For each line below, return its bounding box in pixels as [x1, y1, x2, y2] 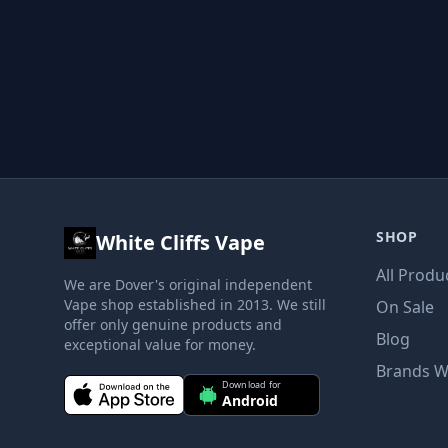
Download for [221, 377, 282, 391]
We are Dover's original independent [64, 275, 312, 294]
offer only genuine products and [64, 315, 282, 334]
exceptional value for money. [64, 335, 256, 354]
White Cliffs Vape [96, 229, 265, 256]
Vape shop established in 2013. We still [64, 295, 326, 314]
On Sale [376, 296, 434, 318]
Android [221, 390, 278, 410]
